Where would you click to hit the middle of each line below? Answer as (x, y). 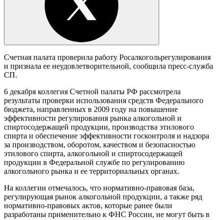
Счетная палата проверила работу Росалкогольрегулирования (107, 57)
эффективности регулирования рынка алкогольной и (93, 118)
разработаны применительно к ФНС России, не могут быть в (107, 214)
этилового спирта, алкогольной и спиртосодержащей (93, 153)
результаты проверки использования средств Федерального (104, 100)
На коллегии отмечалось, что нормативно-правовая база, (99, 188)
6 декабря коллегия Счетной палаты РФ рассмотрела (92, 91)
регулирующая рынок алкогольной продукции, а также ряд (103, 196)
